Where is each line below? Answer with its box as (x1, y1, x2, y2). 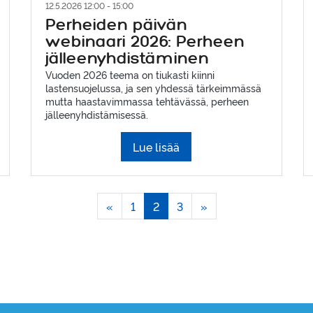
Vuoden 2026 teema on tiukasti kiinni (45, 67, 214, 81)
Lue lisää (133, 138, 180, 154)
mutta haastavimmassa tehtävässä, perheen (45, 94, 249, 108)
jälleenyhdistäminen (45, 49, 209, 68)
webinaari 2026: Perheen (45, 32, 245, 52)
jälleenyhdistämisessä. (45, 107, 151, 121)
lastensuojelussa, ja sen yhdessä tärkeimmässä (45, 80, 261, 94)
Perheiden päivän (45, 15, 187, 35)
